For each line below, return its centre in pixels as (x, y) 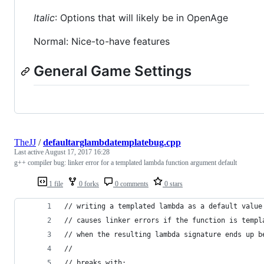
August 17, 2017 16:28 (77, 152)
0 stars (173, 184)
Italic (44, 18)
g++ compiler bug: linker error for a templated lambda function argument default (126, 162)
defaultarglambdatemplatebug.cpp (112, 142)
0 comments (131, 184)
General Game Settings (113, 71)
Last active (29, 152)
